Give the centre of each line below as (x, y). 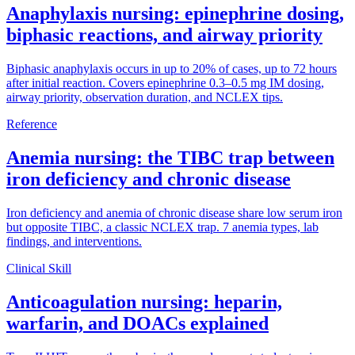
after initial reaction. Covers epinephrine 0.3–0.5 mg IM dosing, (165, 82)
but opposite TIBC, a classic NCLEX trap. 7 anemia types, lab (162, 227)
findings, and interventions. (74, 241)
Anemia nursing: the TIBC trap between (170, 157)
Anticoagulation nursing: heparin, (144, 302)
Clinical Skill (39, 268)
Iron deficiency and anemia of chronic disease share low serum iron (174, 212)
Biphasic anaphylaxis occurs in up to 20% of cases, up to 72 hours (172, 68)
